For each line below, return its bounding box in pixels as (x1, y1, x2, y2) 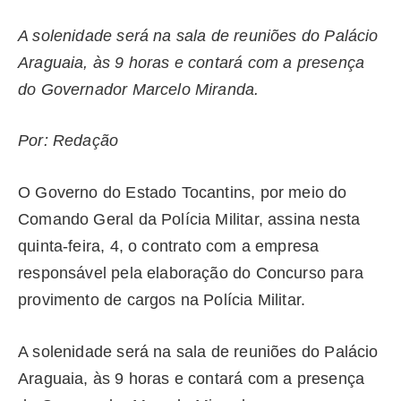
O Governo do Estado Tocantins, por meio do (18, 183, 347, 202)
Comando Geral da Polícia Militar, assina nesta (18, 210, 361, 229)
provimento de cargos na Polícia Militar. (18, 291, 306, 310)
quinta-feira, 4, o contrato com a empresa (18, 237, 320, 256)
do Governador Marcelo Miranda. (18, 80, 260, 98)
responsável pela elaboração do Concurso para (18, 264, 363, 283)
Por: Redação (18, 132, 119, 150)
